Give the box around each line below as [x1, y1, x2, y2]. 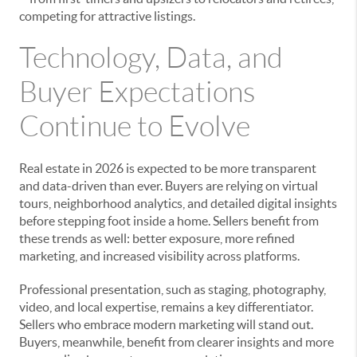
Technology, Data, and [19, 41, 283, 73]
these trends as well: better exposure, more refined [19, 230, 295, 245]
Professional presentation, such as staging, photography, [19, 281, 326, 296]
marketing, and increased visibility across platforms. [19, 248, 300, 263]
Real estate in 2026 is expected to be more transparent [19, 160, 316, 175]
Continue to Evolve [19, 110, 250, 142]
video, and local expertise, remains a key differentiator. [19, 299, 313, 314]
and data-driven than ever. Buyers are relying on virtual [19, 178, 318, 193]
